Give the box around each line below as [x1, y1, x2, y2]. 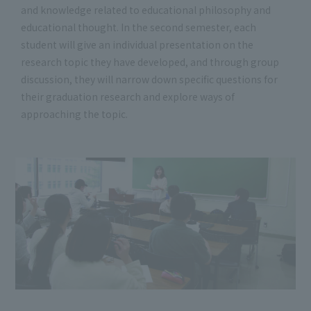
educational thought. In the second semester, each [21, 20, 256, 34]
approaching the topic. [21, 107, 128, 121]
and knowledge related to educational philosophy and [21, 3, 271, 17]
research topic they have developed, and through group [21, 55, 279, 69]
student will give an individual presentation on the [21, 37, 253, 51]
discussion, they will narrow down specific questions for [21, 72, 278, 86]
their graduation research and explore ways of [21, 90, 235, 103]
